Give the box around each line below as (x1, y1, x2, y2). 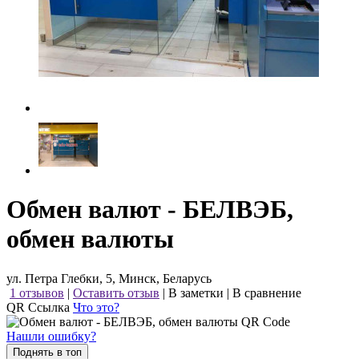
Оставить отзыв (73, 285, 159, 300)
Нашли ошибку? (6, 329, 96, 343)
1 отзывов (10, 285, 64, 300)
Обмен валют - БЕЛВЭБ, (6, 195, 293, 224)
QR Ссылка (6, 300, 73, 314)
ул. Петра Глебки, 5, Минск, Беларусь (6, 271, 212, 285)
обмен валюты (6, 224, 174, 254)
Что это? (73, 300, 119, 314)
